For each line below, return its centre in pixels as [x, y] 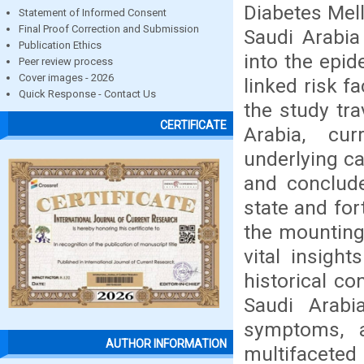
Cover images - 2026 [66, 78]
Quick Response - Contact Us [87, 94]
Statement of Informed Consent [93, 13]
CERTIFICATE [193, 126]
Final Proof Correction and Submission [109, 29]
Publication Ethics [60, 45]
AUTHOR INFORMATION [166, 344]
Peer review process [66, 61]
